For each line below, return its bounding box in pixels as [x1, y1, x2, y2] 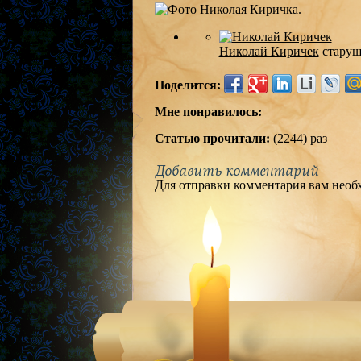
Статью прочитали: [154, 131, 273, 146]
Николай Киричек [218, 44, 319, 59]
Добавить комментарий [154, 162, 319, 180]
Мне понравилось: [154, 105, 262, 119]
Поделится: [154, 78, 221, 93]
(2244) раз [272, 131, 327, 146]
